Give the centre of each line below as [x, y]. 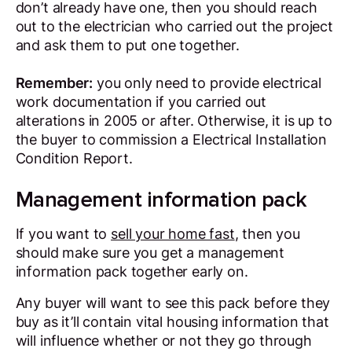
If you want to [63, 234]
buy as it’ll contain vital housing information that [172, 322]
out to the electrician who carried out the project [174, 27]
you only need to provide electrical [207, 83]
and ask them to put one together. [127, 46]
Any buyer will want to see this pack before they [173, 303]
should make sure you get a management [150, 253]
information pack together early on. [134, 272]
